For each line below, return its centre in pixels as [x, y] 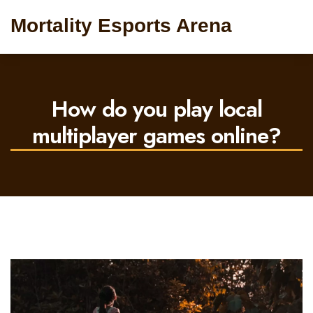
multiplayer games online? [156, 136]
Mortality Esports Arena [121, 26]
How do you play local [156, 109]
